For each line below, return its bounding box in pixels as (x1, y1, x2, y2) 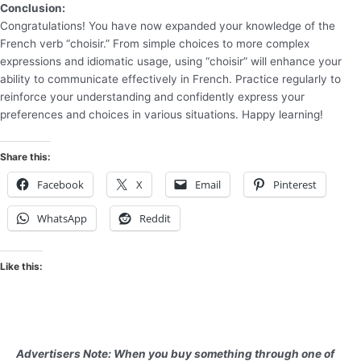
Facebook (37, 176, 84, 192)
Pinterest (273, 176, 317, 192)
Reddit (139, 210, 171, 226)
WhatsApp (37, 210, 87, 226)
